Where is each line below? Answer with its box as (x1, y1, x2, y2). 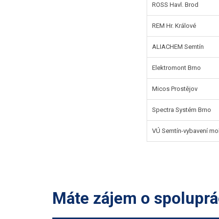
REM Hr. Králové (152, 22, 197, 29)
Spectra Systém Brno (152, 106, 212, 113)
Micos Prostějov (152, 85, 198, 92)
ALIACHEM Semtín (152, 43, 204, 50)
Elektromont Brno (152, 64, 201, 71)
